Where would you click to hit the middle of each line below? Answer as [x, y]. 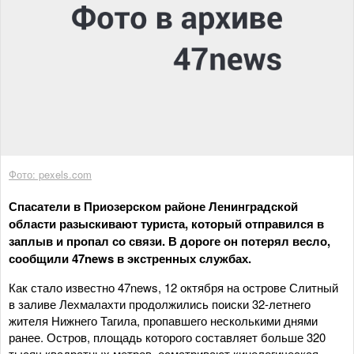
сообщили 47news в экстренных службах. [130, 258]
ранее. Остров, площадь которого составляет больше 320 [167, 337]
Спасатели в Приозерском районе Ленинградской [153, 206]
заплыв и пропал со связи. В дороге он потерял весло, [169, 241]
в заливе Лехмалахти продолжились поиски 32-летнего [160, 303]
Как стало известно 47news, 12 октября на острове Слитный [173, 287]
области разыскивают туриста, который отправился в [166, 223]
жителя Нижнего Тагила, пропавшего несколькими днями [163, 320]
